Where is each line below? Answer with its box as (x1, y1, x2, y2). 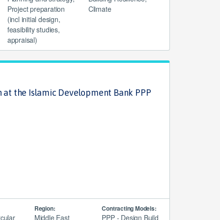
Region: (34, 203, 55, 213)
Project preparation (7, 4, 65, 14)
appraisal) (7, 35, 37, 45)
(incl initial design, (7, 14, 60, 24)
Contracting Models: (102, 203, 157, 213)
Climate (88, 4, 111, 14)
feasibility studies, (7, 25, 60, 34)
